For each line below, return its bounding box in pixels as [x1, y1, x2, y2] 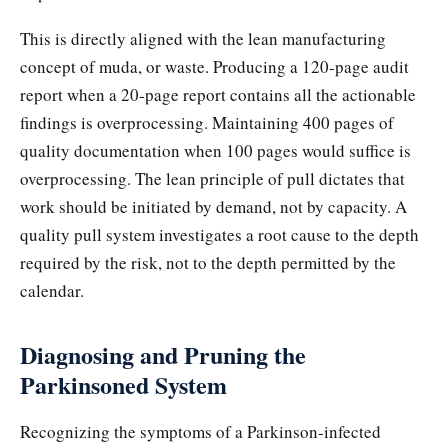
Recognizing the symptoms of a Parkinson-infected [20, 419, 381, 443]
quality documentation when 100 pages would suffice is [20, 138, 411, 162]
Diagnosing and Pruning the [20, 336, 306, 372]
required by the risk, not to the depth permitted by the [20, 250, 396, 274]
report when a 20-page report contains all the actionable [20, 82, 416, 106]
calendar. [20, 278, 84, 302]
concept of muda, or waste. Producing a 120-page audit [20, 54, 409, 78]
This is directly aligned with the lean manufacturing [20, 26, 386, 50]
